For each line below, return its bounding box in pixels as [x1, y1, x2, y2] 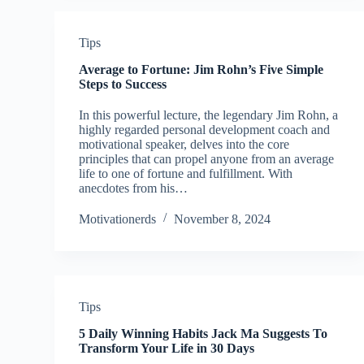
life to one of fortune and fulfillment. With [79, 167, 293, 180]
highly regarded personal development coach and [79, 123, 331, 136]
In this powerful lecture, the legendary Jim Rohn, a [79, 108, 339, 122]
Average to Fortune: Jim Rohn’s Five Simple [79, 63, 324, 76]
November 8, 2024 [174, 212, 271, 226]
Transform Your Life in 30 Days [79, 341, 255, 355]
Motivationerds [79, 212, 157, 226]
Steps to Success [79, 77, 167, 91]
